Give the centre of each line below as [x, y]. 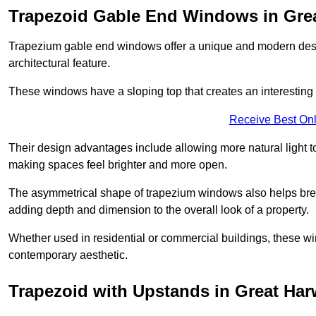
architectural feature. [59, 63]
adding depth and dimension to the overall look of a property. [159, 209]
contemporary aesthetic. [68, 255]
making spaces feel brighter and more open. [118, 164]
